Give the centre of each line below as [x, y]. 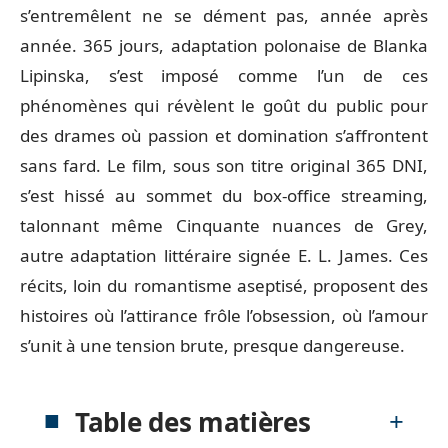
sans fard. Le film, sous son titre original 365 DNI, [224, 165]
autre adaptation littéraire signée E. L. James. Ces [224, 255]
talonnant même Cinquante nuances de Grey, [224, 225]
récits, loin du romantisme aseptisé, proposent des [224, 285]
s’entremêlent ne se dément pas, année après [224, 15]
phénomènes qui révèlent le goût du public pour [224, 105]
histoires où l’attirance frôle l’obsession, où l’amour [224, 315]
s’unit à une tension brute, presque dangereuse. [212, 345]
